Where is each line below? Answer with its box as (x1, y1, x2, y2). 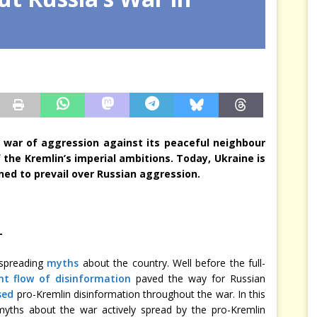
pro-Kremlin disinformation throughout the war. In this (13, 287, 266, 301)
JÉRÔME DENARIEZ (96, 15, 169, 28)
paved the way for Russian (131, 271, 266, 285)
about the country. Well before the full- (79, 255, 266, 270)
